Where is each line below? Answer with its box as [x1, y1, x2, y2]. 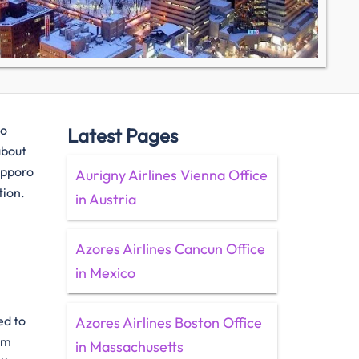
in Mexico [75, 264, 135, 282]
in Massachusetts [75, 337, 184, 356]
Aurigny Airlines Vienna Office [75, 166, 268, 184]
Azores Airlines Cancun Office [75, 240, 265, 258]
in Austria [75, 190, 136, 208]
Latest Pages [67, 123, 178, 147]
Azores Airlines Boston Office [75, 313, 262, 332]
